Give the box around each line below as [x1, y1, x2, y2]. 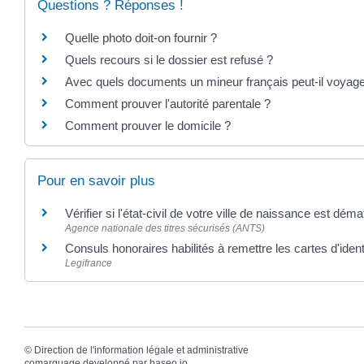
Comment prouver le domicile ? [65, 118, 231, 132]
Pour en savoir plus [37, 173, 155, 189]
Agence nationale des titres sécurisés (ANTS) [65, 223, 265, 235]
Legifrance [65, 258, 112, 270]
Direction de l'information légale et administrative [34, 344, 249, 357]
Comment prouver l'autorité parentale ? [65, 96, 271, 110]
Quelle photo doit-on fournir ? [65, 30, 217, 45]
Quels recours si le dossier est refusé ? [65, 52, 273, 67]
